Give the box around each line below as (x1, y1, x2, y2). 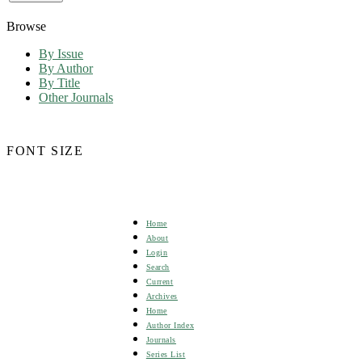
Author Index (145, 320, 195, 330)
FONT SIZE (6, 143, 84, 158)
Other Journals (39, 90, 113, 104)
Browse (6, 19, 46, 33)
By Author (39, 61, 93, 75)
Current (145, 276, 174, 286)
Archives (145, 291, 178, 301)
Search (145, 262, 170, 271)
